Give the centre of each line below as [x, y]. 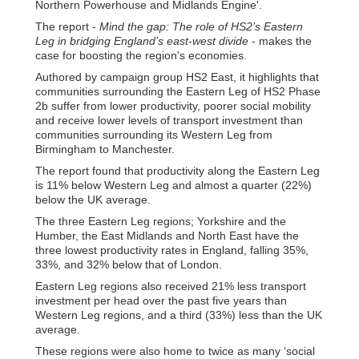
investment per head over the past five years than [161, 300]
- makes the [280, 40]
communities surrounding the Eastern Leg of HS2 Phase [178, 91]
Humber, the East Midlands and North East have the [167, 235]
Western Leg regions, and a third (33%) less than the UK [179, 315]
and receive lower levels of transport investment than [169, 120]
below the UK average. [93, 199]
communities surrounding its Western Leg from [154, 134]
